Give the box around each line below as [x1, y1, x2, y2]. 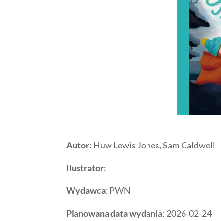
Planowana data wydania [66, 207, 163, 219]
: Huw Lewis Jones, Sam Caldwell [89, 139, 216, 150]
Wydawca [66, 184, 106, 196]
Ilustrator [66, 162, 104, 173]
